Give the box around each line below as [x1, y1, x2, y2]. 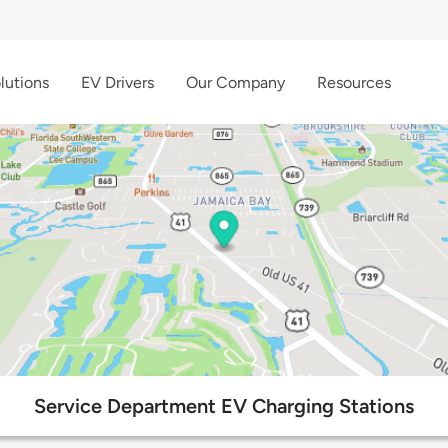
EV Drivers [81, 72, 154, 92]
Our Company [186, 72, 285, 92]
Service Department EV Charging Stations [34, 394, 414, 419]
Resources [317, 72, 391, 92]
